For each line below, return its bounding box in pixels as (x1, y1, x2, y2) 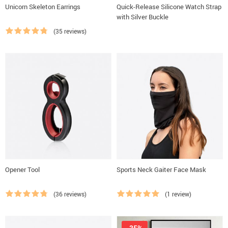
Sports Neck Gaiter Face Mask (117, 165, 206, 174)
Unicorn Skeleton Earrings (5, 2, 80, 11)
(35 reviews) (53, 27, 87, 35)
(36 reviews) (53, 190, 87, 198)
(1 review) (165, 190, 191, 198)
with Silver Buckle (117, 12, 168, 21)
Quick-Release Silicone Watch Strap (117, 2, 221, 11)
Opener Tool (5, 165, 40, 174)
